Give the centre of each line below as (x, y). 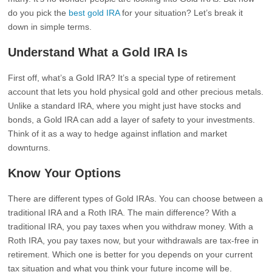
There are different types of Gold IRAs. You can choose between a (136, 199)
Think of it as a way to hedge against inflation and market (118, 134)
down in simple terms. (50, 27)
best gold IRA (94, 13)
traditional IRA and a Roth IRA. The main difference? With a (122, 212)
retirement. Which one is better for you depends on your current (131, 254)
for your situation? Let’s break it (182, 13)
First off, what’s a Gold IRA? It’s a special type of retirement (122, 78)
